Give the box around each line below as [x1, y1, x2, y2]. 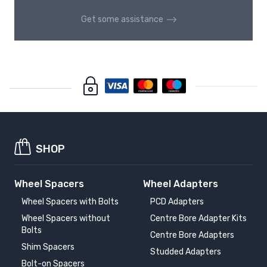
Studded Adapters [150, 247, 221, 257]
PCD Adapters [150, 197, 204, 207]
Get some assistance [81, 14, 163, 25]
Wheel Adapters [143, 178, 218, 190]
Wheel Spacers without [21, 213, 110, 224]
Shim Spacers [21, 242, 74, 253]
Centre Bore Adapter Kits [150, 213, 247, 224]
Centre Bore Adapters [150, 230, 234, 241]
